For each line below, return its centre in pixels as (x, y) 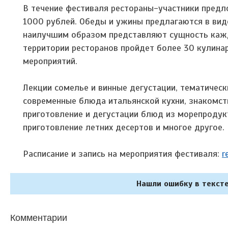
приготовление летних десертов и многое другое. (124, 127)
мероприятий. (50, 61)
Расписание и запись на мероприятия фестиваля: (122, 153)
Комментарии (39, 217)
